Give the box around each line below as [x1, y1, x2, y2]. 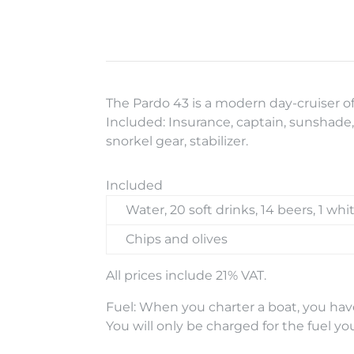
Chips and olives [126, 231, 228, 247]
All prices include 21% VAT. [106, 267, 267, 283]
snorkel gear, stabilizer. [106, 133, 249, 149]
